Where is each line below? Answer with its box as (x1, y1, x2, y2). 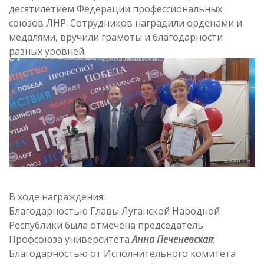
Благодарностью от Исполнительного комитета (9, 247, 236, 260)
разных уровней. (9, 45, 86, 58)
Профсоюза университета (9, 233, 132, 246)
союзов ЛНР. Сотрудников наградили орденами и (9, 16, 242, 30)
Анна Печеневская (132, 233, 213, 246)
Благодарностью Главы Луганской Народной (9, 204, 220, 217)
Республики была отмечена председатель (9, 219, 203, 232)
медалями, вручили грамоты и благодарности (9, 31, 223, 44)
